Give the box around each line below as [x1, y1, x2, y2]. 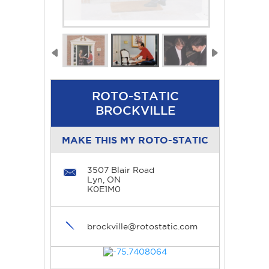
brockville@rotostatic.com [87, 222, 198, 232]
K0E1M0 [87, 184, 121, 195]
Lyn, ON [87, 175, 121, 185]
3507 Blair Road [87, 165, 154, 175]
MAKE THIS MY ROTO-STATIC [62, 134, 208, 146]
